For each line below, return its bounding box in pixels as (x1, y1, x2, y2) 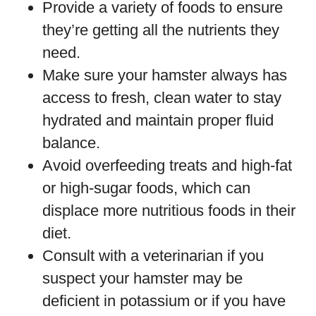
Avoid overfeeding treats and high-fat (42, 157, 292, 174)
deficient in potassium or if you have (42, 292, 286, 310)
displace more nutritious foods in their (42, 202, 296, 219)
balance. (42, 134, 100, 152)
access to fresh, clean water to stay (42, 89, 281, 107)
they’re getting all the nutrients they (42, 21, 279, 39)
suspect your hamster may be (42, 269, 243, 287)
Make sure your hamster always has (42, 66, 287, 84)
